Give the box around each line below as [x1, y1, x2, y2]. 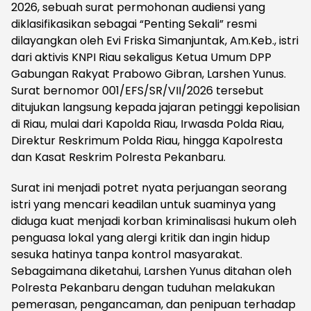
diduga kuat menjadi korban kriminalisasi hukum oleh [11, 213, 296, 230]
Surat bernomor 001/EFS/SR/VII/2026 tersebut [11, 83, 264, 99]
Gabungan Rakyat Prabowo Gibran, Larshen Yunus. [11, 66, 286, 83]
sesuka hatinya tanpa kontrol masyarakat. [11, 246, 242, 263]
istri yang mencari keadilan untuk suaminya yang [11, 196, 276, 213]
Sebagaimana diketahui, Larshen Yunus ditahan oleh [11, 263, 292, 280]
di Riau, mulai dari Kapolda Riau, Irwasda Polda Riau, [11, 116, 284, 133]
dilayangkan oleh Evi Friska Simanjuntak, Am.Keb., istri [11, 33, 299, 49]
